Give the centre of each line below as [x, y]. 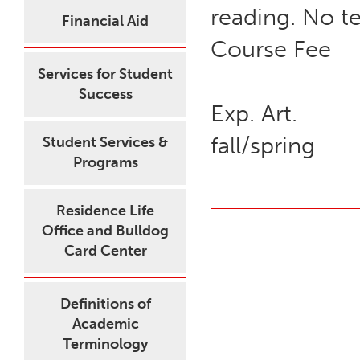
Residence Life [105, 211]
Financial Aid [105, 21]
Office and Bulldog [105, 231]
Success [105, 94]
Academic [105, 324]
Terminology [105, 344]
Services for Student [105, 74]
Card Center [105, 251]
